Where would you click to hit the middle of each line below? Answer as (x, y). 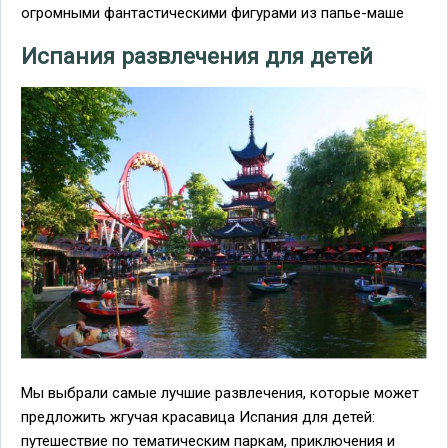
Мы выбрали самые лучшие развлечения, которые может (220, 392)
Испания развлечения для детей (197, 55)
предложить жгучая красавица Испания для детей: (198, 416)
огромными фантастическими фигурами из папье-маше (212, 13)
